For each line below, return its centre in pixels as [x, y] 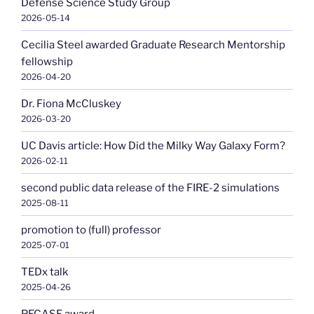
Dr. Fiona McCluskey [71, 103]
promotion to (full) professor [91, 230]
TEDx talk [45, 272]
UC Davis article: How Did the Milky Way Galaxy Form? [153, 145]
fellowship [47, 61]
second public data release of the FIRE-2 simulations [150, 187]
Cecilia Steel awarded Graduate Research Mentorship [153, 45]
